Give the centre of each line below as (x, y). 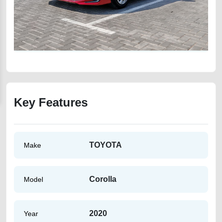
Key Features (51, 102)
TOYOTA (106, 145)
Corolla (103, 179)
